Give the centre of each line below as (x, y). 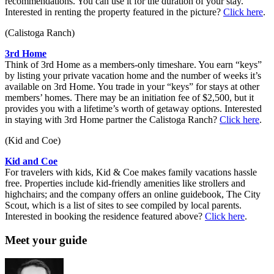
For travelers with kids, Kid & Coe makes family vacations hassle (131, 172)
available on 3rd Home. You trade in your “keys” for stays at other (132, 86)
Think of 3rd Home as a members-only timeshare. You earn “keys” (133, 64)
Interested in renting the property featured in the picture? (114, 12)
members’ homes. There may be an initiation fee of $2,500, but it (129, 97)
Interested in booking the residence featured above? (105, 216)
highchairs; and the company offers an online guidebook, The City (133, 194)
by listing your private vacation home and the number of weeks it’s (133, 75)
